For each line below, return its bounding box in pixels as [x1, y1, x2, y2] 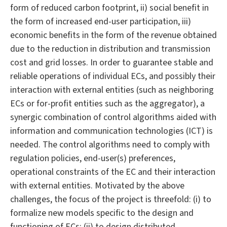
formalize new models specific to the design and [10, 207, 194, 220]
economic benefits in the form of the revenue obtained [10, 29, 217, 42]
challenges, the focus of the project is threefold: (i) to [10, 193, 211, 206]
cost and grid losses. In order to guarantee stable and [10, 56, 213, 69]
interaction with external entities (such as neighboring [10, 84, 214, 97]
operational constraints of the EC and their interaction [10, 166, 215, 179]
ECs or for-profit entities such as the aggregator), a [10, 97, 205, 110]
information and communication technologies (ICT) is [10, 125, 213, 138]
